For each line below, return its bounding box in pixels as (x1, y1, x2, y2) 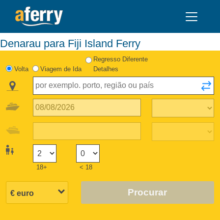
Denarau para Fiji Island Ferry (8, 37, 140, 50)
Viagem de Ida (40, 65, 82, 73)
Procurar (128, 187, 167, 197)
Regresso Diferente (93, 55, 148, 63)
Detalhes (93, 65, 119, 73)
